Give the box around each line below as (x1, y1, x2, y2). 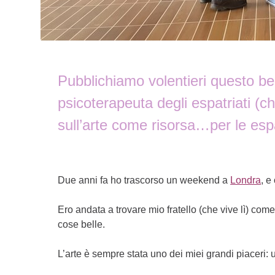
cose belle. (58, 219, 106, 230)
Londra (230, 175, 261, 185)
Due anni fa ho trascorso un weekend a (58, 175, 231, 185)
